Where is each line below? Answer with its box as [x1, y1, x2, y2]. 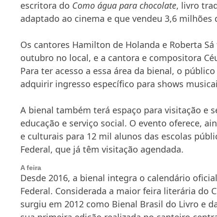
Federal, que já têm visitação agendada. [20, 143, 184, 155]
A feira [20, 163, 41, 171]
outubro [20, 51, 54, 63]
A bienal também [20, 104, 93, 116]
